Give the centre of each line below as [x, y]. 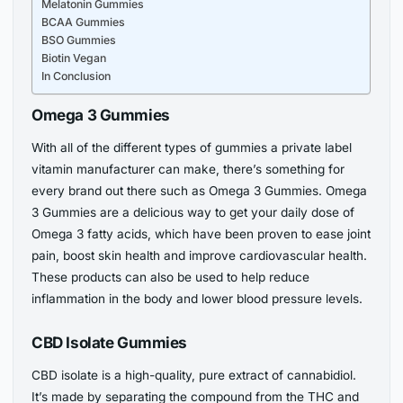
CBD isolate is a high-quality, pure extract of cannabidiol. [194, 376]
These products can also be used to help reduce [171, 278]
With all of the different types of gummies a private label [192, 148]
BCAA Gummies [84, 22]
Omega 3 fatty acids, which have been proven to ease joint [201, 234]
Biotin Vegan [74, 58]
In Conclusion [76, 76]
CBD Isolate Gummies [110, 343]
